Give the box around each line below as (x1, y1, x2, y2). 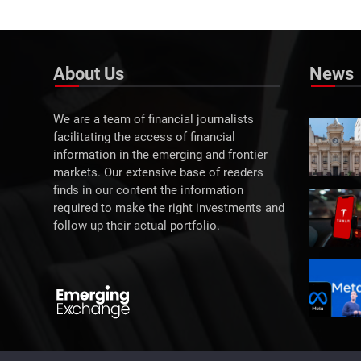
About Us (53, 64, 124, 85)
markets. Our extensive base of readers (53, 166, 263, 180)
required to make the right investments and (53, 201, 284, 216)
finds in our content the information (53, 184, 243, 198)
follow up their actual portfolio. (53, 219, 220, 234)
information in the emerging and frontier (53, 148, 268, 163)
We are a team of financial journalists (53, 113, 254, 127)
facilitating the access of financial (53, 131, 235, 145)
